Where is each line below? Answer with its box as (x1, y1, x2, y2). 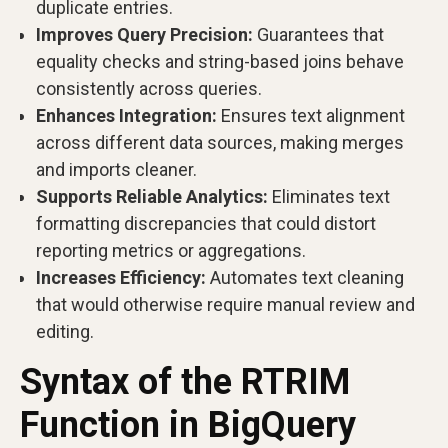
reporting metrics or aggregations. (36, 240, 306, 261)
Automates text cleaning (206, 267, 404, 288)
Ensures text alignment (217, 105, 405, 126)
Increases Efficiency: (36, 267, 206, 288)
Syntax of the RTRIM (20, 361, 350, 403)
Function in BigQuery (20, 404, 356, 446)
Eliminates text (268, 186, 390, 207)
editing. (36, 321, 94, 342)
